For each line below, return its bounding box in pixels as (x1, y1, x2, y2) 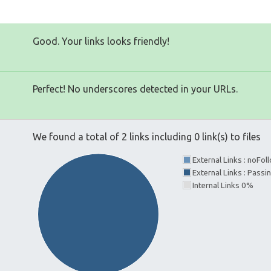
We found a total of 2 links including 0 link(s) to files (33, 131, 261, 142)
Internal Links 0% (192, 181, 253, 190)
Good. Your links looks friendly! (33, 36, 169, 47)
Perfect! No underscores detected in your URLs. (33, 83, 238, 94)
